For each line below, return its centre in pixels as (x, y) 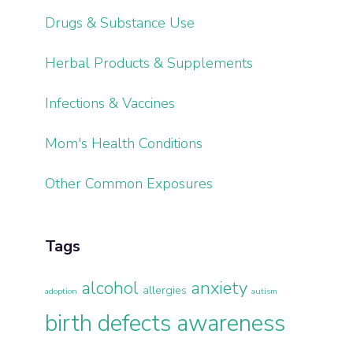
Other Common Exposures (129, 183)
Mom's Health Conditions (124, 143)
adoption (61, 291)
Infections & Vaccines (110, 103)
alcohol (110, 288)
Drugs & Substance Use (120, 22)
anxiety (219, 288)
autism (265, 291)
